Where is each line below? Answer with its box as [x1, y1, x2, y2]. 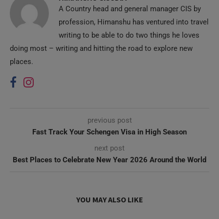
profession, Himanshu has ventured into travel [59, 18, 209, 26]
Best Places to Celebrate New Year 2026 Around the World [13, 155, 206, 164]
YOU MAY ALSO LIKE [76, 195, 143, 204]
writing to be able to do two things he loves [59, 31, 199, 40]
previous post [87, 116, 132, 125]
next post [94, 144, 125, 153]
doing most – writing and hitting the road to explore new [10, 44, 193, 53]
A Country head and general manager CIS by [59, 4, 201, 13]
